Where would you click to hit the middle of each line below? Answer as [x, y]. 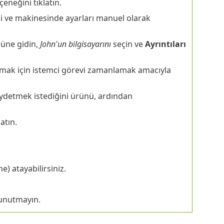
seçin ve [128, 44]
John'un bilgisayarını [75, 44]
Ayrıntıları [165, 44]
